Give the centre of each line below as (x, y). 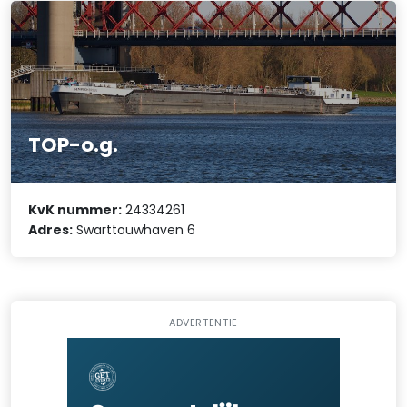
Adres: (51, 229)
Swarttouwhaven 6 (134, 229)
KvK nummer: (75, 209)
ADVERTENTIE (203, 323)
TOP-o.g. (74, 144)
